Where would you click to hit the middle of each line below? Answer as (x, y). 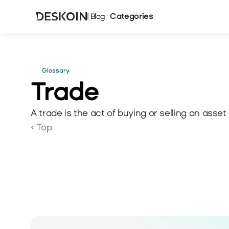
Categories (132, 16)
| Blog (96, 16)
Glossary (56, 71)
